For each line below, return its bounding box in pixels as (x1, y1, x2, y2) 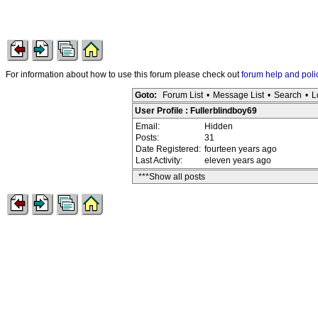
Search (274, 90, 302, 100)
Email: (136, 121, 162, 131)
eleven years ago (204, 155, 271, 165)
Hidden (204, 121, 233, 131)
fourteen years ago (204, 144, 277, 154)
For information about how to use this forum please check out (6, 70, 241, 79)
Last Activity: (136, 155, 185, 165)
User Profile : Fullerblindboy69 (135, 106, 257, 116)
